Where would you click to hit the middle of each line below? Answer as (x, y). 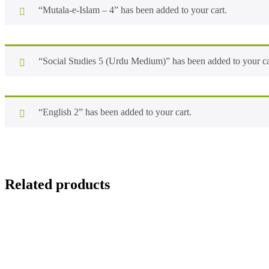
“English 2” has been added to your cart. (115, 112)
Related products (57, 184)
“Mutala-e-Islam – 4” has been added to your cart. (133, 10)
